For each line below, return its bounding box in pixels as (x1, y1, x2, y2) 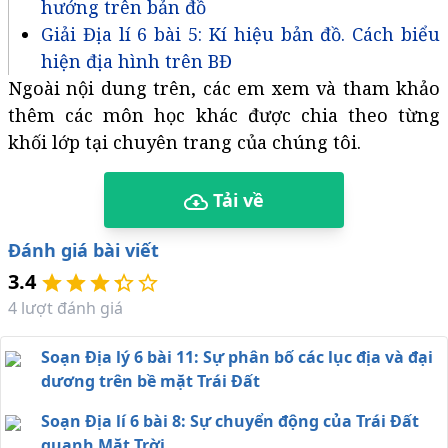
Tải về (208, 188, 264, 213)
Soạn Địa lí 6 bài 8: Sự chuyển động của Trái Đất (41, 410, 130, 433)
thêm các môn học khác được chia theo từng (8, 103, 440, 128)
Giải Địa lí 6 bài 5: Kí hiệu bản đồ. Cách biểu (41, 22, 440, 47)
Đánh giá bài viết (8, 238, 159, 263)
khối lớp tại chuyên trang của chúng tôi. (8, 130, 361, 155)
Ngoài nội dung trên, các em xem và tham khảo (8, 76, 440, 101)
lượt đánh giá (17, 297, 123, 320)
